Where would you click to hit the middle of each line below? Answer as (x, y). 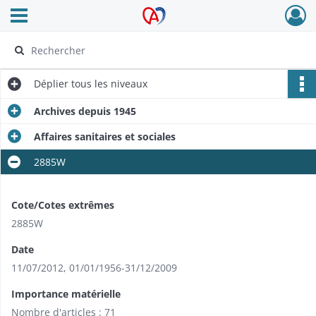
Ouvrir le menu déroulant (71, 13)
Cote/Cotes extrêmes (63, 205)
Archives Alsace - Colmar (164, 20)
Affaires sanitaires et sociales (105, 136)
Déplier (51, 84)
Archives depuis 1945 (85, 111)
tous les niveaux (108, 84)
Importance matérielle (66, 294)
